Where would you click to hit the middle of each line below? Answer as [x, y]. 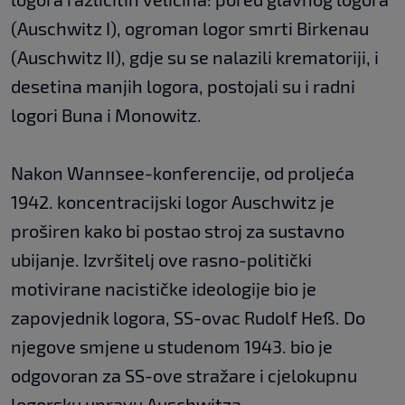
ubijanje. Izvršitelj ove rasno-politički [161, 259]
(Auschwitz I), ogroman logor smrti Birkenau [190, 28]
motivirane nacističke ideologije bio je [164, 288]
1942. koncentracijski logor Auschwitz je [173, 201]
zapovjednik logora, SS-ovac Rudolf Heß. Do [188, 317]
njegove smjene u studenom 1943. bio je [172, 346]
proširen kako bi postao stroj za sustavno [178, 230]
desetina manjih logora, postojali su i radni [183, 85]
